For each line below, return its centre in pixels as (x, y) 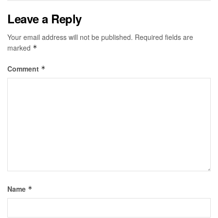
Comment (24, 68)
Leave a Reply (45, 18)
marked (20, 47)
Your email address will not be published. (70, 37)
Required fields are (164, 37)
